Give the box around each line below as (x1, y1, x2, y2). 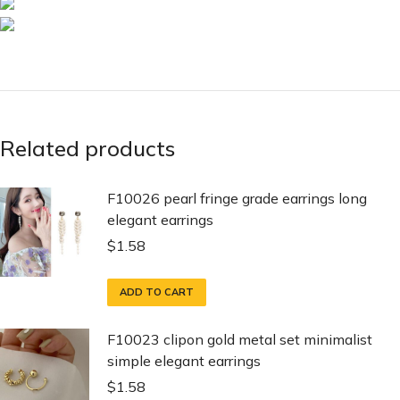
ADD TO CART (120, 286, 194, 298)
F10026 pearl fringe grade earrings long (107, 189, 367, 207)
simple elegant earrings (107, 352, 261, 370)
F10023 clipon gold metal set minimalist (107, 330, 372, 348)
